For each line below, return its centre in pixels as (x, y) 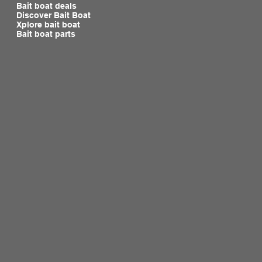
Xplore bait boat (49, 25)
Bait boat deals (47, 6)
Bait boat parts (46, 34)
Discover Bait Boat (54, 15)
